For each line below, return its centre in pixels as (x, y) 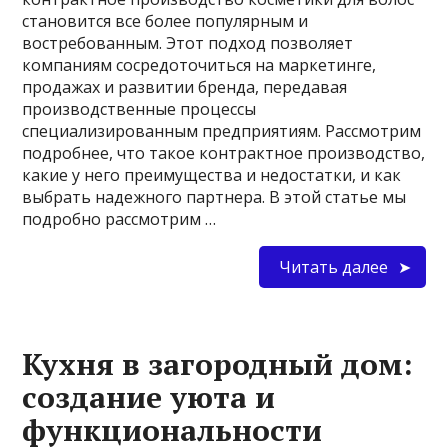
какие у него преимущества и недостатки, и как (212, 174)
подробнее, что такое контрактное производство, (224, 152)
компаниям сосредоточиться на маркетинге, (199, 64)
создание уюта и (149, 396)
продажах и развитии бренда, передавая (185, 86)
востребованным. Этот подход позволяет (188, 42)
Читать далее (333, 266)
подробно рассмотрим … (119, 218)
